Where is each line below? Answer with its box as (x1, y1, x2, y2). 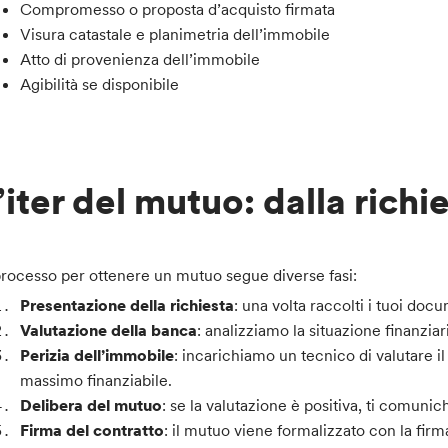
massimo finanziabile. (20, 370, 173, 391)
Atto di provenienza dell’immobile (20, 48, 261, 69)
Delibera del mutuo (20, 395, 163, 416)
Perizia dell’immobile (20, 345, 175, 366)
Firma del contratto (20, 420, 165, 441)
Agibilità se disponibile (20, 73, 180, 94)
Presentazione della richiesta (20, 295, 235, 316)
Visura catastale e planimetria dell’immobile (20, 23, 331, 44)
